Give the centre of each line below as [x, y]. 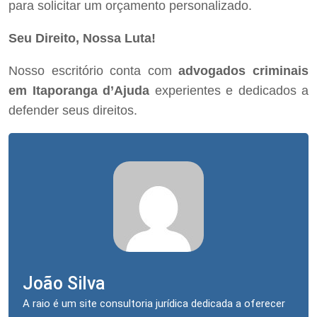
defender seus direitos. [73, 111]
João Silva [64, 284]
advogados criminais [244, 71]
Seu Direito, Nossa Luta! [82, 39]
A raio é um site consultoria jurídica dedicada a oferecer [154, 304]
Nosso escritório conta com [94, 71]
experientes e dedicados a [229, 91]
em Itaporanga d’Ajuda [79, 91]
